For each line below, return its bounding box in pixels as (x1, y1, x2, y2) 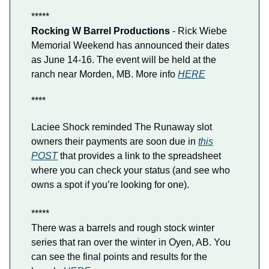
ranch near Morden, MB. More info (31, 69, 178, 80)
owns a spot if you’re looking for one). (31, 180, 189, 190)
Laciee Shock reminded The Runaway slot (31, 122, 212, 133)
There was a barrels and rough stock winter (31, 223, 214, 234)
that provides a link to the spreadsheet (58, 151, 221, 162)
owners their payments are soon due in (31, 136, 198, 147)
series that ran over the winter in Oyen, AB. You (31, 237, 231, 248)
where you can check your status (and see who (31, 165, 230, 176)
